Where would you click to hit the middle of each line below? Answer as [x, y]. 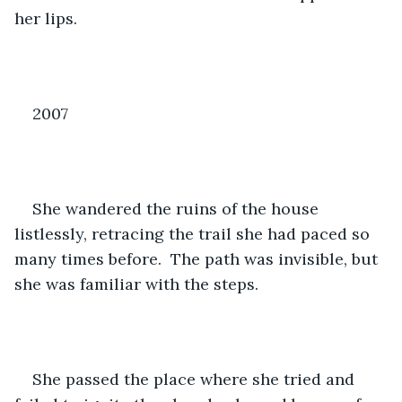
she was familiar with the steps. [136, 284]
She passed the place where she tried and [196, 379]
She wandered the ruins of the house [178, 208]
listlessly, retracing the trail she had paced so [194, 233]
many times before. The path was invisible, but [198, 258]
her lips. [46, 18]
